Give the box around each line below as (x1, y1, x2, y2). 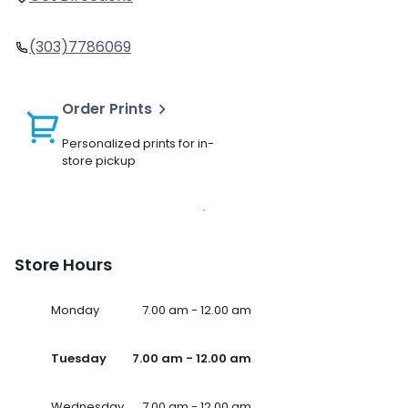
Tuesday (51, 350, 107, 368)
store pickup (62, 152, 136, 170)
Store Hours (15, 253, 112, 277)
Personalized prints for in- (62, 135, 214, 153)
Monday (51, 301, 99, 320)
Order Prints (62, 98, 152, 120)
